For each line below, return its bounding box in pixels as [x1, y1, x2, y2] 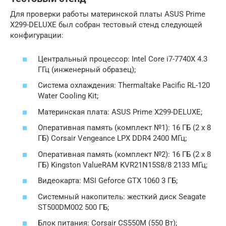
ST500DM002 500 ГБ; [38, 202, 109, 212]
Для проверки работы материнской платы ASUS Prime [10, 10, 205, 19]
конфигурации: [10, 31, 64, 40]
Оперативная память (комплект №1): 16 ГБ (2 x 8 [38, 123, 211, 132]
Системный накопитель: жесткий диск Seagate [38, 192, 206, 201]
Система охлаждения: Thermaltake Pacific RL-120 [38, 81, 210, 90]
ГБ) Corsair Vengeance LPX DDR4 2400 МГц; [38, 134, 187, 143]
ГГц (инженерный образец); [38, 65, 136, 74]
